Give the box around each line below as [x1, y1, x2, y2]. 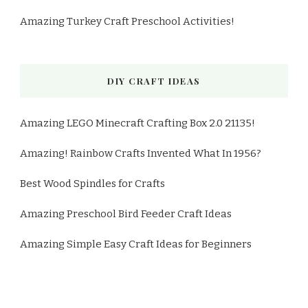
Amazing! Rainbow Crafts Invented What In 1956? [20, 146, 261, 159]
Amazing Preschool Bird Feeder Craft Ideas [20, 207, 232, 220]
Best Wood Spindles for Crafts [20, 177, 165, 190]
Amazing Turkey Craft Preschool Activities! [20, 14, 234, 27]
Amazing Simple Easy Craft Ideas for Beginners [20, 237, 252, 250]
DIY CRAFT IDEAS [107, 74, 201, 87]
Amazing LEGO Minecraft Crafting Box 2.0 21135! [20, 116, 255, 129]
